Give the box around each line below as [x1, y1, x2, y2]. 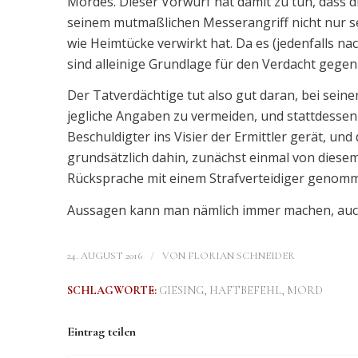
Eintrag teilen [66, 324, 136, 340]
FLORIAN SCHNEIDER [187, 249, 295, 263]
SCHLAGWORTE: [66, 284, 157, 298]
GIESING [158, 284, 204, 298]
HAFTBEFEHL [209, 284, 281, 298]
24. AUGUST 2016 [66, 249, 142, 263]
